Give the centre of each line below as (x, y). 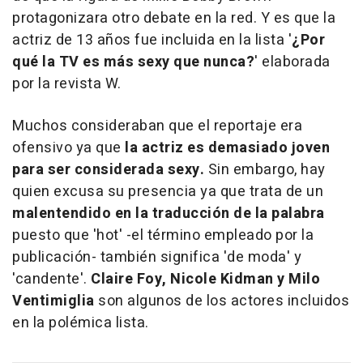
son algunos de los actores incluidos (222, 301)
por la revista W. (67, 83)
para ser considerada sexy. (110, 169)
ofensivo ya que (68, 147)
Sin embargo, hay (267, 169)
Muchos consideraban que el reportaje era (157, 126)
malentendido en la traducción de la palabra (169, 213)
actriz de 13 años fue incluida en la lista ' (152, 40)
